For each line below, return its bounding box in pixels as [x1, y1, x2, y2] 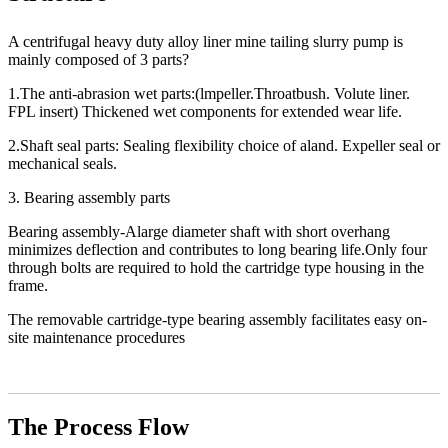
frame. [8, 276, 48, 294]
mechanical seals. [8, 154, 117, 172]
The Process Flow [8, 413, 189, 440]
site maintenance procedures [8, 328, 185, 346]
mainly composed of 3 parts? [8, 50, 189, 68]
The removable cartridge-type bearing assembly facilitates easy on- [8, 310, 427, 328]
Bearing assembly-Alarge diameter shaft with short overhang [8, 222, 390, 240]
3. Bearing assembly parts [8, 188, 170, 206]
